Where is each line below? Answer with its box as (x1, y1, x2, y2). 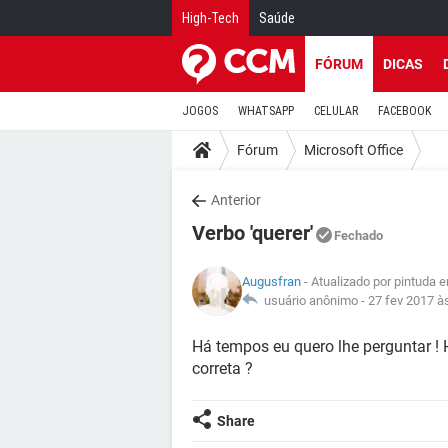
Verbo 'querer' (192, 221, 313, 245)
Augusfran (242, 274, 301, 289)
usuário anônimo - (258, 293, 368, 308)
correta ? (192, 359, 253, 378)
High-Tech (182, 10, 239, 26)
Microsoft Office (304, 141, 403, 158)
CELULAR (314, 104, 358, 118)
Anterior (211, 192, 261, 208)
